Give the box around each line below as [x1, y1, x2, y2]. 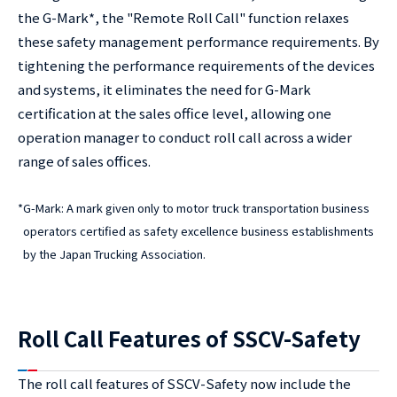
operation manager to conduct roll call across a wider [18, 128, 352, 146]
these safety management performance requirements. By [18, 32, 379, 51]
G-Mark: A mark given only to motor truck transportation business [23, 199, 370, 216]
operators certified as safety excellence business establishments [23, 222, 374, 239]
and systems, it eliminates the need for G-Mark [18, 80, 311, 98]
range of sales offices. [18, 152, 151, 170]
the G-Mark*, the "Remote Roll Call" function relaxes [18, 8, 349, 27]
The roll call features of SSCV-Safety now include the [18, 374, 351, 393]
